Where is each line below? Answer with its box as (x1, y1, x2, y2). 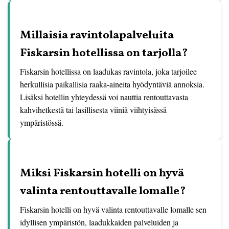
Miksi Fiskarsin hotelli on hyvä (20, 166, 184, 181)
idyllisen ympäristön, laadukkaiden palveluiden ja (20, 217, 178, 227)
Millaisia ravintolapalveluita (20, 28, 174, 43)
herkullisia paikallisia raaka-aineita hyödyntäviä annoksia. (20, 79, 204, 89)
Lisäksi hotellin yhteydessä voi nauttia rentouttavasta (20, 91, 188, 102)
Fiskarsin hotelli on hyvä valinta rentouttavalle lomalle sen (20, 204, 207, 215)
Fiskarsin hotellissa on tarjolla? (20, 45, 188, 61)
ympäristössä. (20, 117, 63, 128)
